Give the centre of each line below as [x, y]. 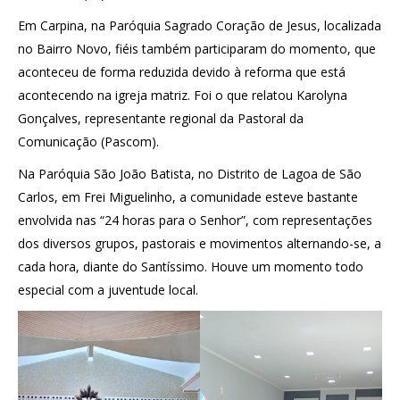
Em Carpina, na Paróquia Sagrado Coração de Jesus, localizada [200, 25]
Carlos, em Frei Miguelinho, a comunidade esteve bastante [188, 196]
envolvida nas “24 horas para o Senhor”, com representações [195, 220]
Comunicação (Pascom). [88, 141]
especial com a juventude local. [108, 289]
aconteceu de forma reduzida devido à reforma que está [182, 71]
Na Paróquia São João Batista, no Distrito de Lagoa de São [190, 173]
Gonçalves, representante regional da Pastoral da [161, 118]
